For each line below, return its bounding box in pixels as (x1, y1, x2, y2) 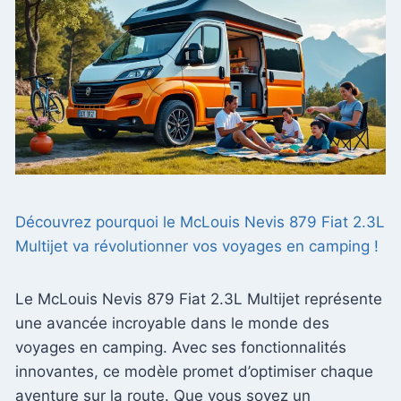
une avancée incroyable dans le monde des (15, 314, 329, 333)
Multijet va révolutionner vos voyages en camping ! (15, 237, 379, 256)
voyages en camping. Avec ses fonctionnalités (15, 338, 346, 357)
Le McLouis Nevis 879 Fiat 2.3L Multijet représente (15, 290, 382, 309)
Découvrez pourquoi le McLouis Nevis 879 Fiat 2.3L (15, 213, 385, 232)
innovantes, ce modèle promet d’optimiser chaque (15, 363, 373, 381)
